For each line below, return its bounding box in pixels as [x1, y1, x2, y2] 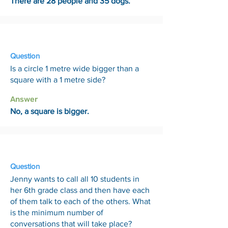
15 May [10, 28, 39, 38]
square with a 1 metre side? [10, 75, 105, 84]
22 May [10, 138, 41, 148]
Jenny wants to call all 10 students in [10, 175, 139, 183]
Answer [10, 95, 38, 104]
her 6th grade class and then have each [10, 186, 150, 194]
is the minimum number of [10, 208, 103, 217]
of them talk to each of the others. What [10, 197, 151, 206]
